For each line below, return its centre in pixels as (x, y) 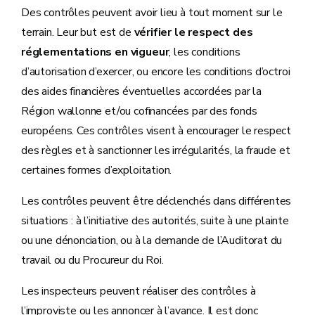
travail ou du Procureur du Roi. (92, 260)
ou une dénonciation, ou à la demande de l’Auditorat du (152, 240)
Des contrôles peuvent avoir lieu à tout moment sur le (152, 12)
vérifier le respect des (193, 32)
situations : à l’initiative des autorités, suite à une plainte (155, 220)
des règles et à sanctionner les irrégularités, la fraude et (156, 150)
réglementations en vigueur (95, 52)
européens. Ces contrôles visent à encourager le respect (156, 130)
